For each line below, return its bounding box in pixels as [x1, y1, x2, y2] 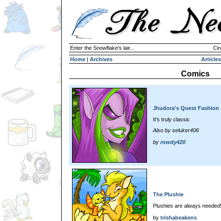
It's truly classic [153, 116, 190, 122]
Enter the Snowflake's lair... [70, 45, 134, 51]
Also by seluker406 [153, 127, 199, 134]
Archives [90, 56, 112, 62]
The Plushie [153, 191, 184, 197]
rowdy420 [160, 139, 185, 146]
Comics [181, 70, 210, 78]
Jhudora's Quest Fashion [153, 105, 219, 111]
